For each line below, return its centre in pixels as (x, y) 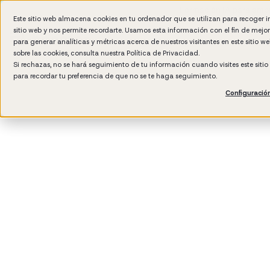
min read (32, 127)
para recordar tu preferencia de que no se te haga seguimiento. (115, 76)
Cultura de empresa (55, 142)
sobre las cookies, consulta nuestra (70, 53)
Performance (133, 142)
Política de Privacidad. (163, 53)
